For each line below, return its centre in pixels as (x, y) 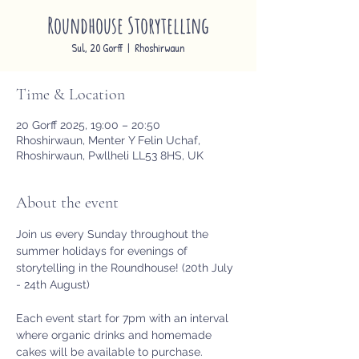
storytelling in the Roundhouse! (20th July (126, 268)
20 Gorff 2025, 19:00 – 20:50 (88, 125)
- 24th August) (53, 285)
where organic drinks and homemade (115, 335)
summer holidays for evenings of (103, 251)
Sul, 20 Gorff (97, 48)
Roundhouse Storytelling (128, 26)
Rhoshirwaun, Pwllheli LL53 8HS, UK (110, 156)
